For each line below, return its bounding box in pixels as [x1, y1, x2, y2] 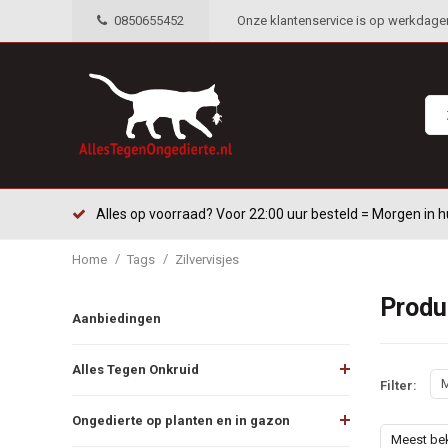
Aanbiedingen [72, 310, 161, 326]
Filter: [379, 378, 417, 394]
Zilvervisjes [175, 251, 239, 267]
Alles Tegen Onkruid [72, 361, 199, 377]
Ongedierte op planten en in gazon [72, 412, 290, 428]
